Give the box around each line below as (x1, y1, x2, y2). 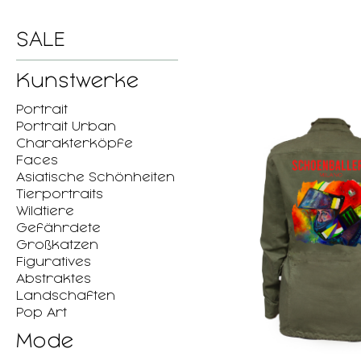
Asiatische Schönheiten (16, 169, 175, 185)
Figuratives (16, 254, 91, 269)
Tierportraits (16, 186, 103, 201)
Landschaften (16, 288, 115, 303)
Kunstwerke (16, 69, 139, 92)
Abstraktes (16, 271, 91, 286)
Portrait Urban (16, 118, 116, 134)
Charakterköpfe (16, 135, 133, 151)
